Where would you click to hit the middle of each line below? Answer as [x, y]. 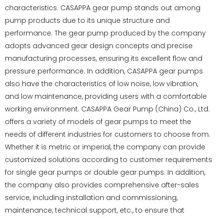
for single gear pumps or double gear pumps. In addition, [105, 172]
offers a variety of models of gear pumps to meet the [98, 122]
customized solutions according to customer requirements [109, 160]
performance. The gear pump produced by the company [105, 33]
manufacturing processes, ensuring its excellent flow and [104, 58]
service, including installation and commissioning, [91, 198]
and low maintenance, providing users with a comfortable [106, 96]
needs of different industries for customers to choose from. [108, 134]
